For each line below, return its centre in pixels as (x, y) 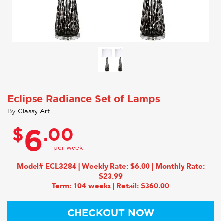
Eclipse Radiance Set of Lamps (84, 99)
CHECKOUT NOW (110, 213)
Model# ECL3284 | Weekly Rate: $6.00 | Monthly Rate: (110, 166)
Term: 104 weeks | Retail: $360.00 (110, 186)
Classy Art (34, 112)
